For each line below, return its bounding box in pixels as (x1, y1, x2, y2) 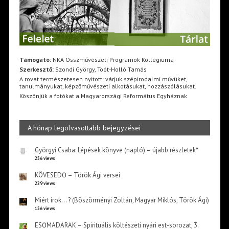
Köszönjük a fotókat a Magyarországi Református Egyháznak (19, 91, 187, 100)
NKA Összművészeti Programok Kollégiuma (51, 55, 174, 63)
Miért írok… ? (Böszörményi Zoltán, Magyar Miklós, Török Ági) (34, 195, 209, 204)
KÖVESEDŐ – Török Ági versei (34, 170, 120, 179)
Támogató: (19, 55, 51, 63)
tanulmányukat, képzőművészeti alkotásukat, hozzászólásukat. (19, 82, 196, 90)
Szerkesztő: (19, 65, 54, 73)
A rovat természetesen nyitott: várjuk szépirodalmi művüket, (19, 75, 187, 83)
